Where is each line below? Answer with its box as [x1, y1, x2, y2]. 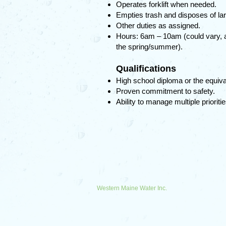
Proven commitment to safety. [116, 87, 215, 95]
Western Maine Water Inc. [97, 185, 167, 192]
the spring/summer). [116, 42, 183, 51]
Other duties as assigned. [116, 21, 200, 30]
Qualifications [116, 64, 176, 74]
